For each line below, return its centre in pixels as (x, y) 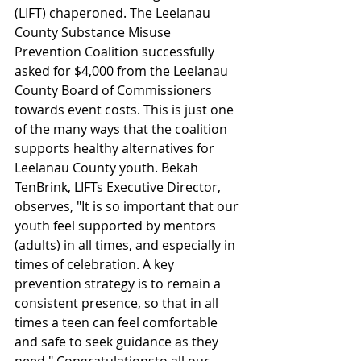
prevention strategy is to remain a (119, 284)
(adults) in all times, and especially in (127, 245)
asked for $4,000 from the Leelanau (123, 71)
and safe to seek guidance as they (118, 342)
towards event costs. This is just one (126, 110)
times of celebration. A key (96, 264)
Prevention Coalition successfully (116, 52)
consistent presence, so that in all (118, 303)
